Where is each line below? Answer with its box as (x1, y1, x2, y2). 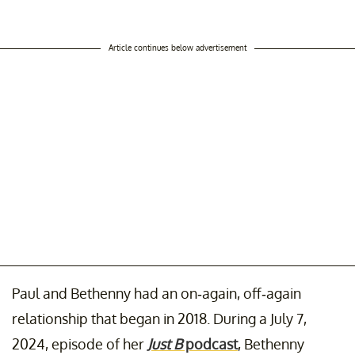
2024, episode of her (12, 334, 147, 353)
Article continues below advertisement (109, 42, 246, 52)
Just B (147, 334, 182, 353)
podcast (182, 334, 238, 353)
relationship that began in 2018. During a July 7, (12, 309, 307, 327)
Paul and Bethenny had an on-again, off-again (12, 284, 301, 302)
